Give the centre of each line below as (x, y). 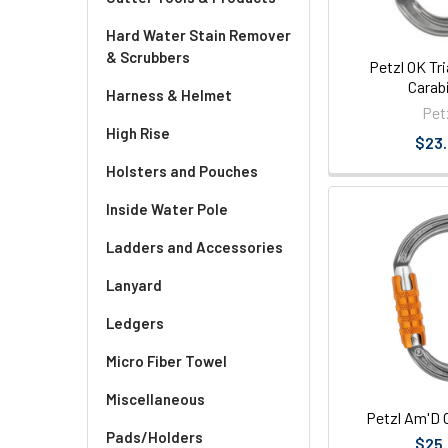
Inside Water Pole (167, 209)
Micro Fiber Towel (166, 361)
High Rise (138, 133)
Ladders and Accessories (194, 247)
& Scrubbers (148, 57)
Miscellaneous (155, 399)
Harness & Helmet (169, 95)
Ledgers (135, 323)
